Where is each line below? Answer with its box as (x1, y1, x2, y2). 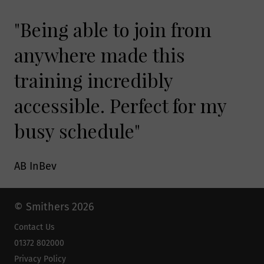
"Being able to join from (14, 16, 212, 42)
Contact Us (14, 222, 55, 232)
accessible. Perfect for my (14, 93, 226, 118)
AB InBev (14, 159, 57, 173)
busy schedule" (14, 118, 140, 144)
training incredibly (14, 67, 173, 93)
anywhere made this (14, 42, 185, 68)
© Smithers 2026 (14, 200, 94, 213)
